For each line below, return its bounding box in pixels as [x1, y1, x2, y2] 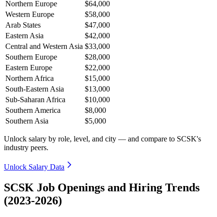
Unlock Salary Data [4, 163, 64, 171]
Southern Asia [5, 117, 48, 125]
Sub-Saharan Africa [5, 95, 65, 104]
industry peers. [4, 143, 48, 152]
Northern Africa [5, 74, 54, 83]
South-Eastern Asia [5, 85, 64, 93]
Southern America [5, 106, 61, 115]
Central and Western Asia [5, 42, 83, 51]
